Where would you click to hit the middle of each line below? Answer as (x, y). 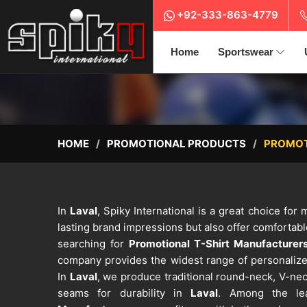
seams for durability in (124, 293)
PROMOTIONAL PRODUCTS (176, 144)
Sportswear (246, 52)
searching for (93, 244)
